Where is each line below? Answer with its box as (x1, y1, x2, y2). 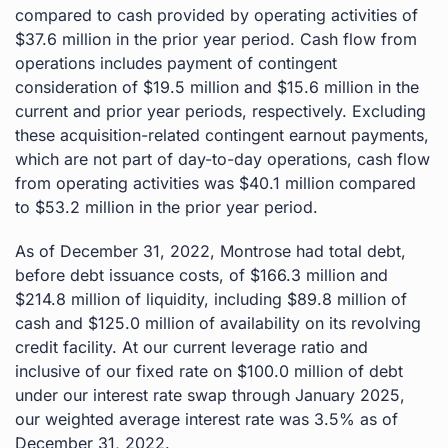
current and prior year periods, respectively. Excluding (15, 100, 426, 121)
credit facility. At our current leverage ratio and (15, 336, 368, 357)
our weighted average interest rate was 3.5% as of (15, 408, 398, 429)
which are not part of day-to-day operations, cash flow (15, 148, 430, 169)
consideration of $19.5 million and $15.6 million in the (15, 76, 419, 97)
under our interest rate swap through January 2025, (15, 384, 405, 405)
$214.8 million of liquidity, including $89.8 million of (15, 288, 407, 309)
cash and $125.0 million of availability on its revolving (15, 312, 421, 333)
